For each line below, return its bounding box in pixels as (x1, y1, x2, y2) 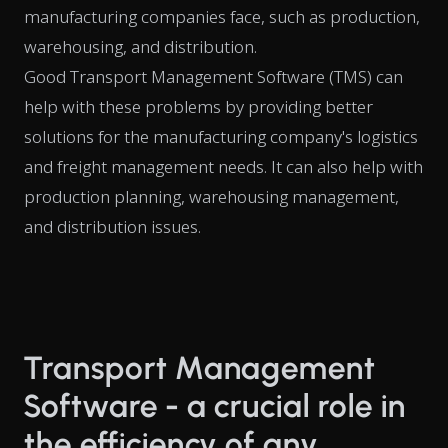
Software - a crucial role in (24, 386, 406, 425)
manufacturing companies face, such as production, (24, 4, 420, 28)
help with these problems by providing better (24, 94, 373, 118)
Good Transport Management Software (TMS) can (24, 64, 403, 88)
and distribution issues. (24, 214, 201, 238)
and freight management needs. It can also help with (24, 154, 423, 178)
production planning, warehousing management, (24, 184, 399, 208)
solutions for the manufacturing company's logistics (24, 124, 418, 148)
